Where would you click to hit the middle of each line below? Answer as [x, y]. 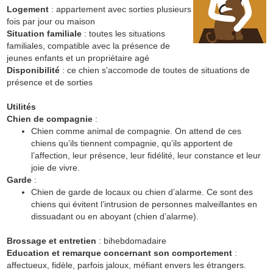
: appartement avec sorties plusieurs [120, 9]
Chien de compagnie [49, 119]
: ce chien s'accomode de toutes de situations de [154, 70]
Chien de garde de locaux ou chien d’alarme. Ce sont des [142, 192]
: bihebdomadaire [131, 241]
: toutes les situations [123, 34]
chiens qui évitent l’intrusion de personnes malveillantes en [144, 204]
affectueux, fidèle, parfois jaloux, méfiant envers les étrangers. [126, 265]
